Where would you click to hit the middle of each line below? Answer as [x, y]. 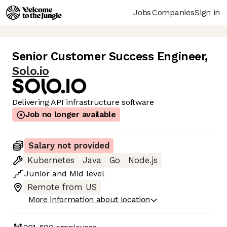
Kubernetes [51, 161]
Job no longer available [71, 115]
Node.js [143, 161]
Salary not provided [69, 146]
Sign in [207, 12]
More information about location [89, 200]
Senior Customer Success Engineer [109, 57]
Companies [173, 12]
